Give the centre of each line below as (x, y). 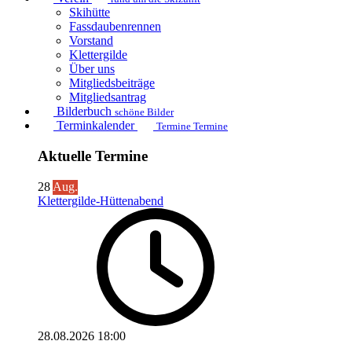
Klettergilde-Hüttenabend (101, 200)
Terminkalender (95, 126)
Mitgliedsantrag (108, 97)
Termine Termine (192, 126)
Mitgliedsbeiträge (112, 83)
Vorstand (91, 41)
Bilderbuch (84, 112)
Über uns (92, 69)
